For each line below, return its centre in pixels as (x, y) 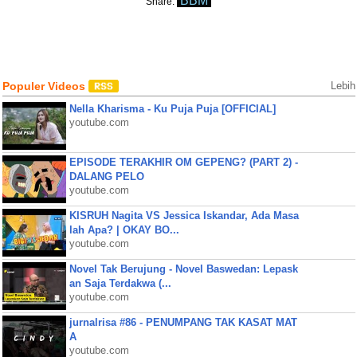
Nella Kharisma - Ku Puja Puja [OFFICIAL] (172, 109)
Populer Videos (45, 86)
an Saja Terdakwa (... (120, 283)
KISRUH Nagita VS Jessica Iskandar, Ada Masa (184, 216)
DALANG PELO (106, 177)
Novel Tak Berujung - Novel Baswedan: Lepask (183, 269)
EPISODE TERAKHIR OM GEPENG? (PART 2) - (183, 162)
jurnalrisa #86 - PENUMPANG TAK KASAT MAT (183, 322)
